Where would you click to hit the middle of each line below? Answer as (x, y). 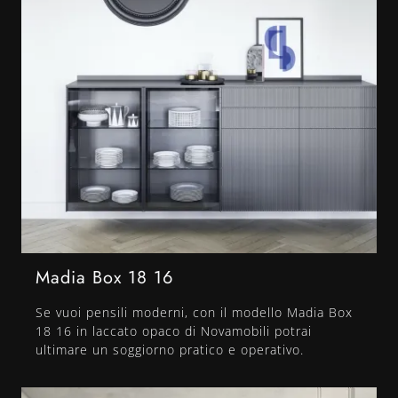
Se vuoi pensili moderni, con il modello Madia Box (194, 313)
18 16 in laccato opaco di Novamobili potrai (174, 331)
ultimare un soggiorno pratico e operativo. (170, 350)
